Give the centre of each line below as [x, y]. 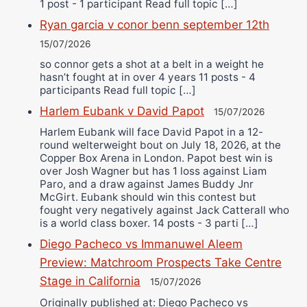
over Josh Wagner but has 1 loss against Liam [153, 171]
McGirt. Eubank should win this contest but [148, 197]
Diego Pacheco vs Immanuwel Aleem [141, 244]
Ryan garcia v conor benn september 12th [155, 24]
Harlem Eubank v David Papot [122, 111]
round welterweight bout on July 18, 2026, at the [160, 145]
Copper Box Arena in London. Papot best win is [156, 158]
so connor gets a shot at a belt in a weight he [152, 64]
